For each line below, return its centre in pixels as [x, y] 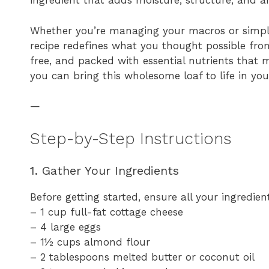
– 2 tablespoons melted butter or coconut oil [142, 257]
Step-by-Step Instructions [131, 138]
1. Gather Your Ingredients [104, 171]
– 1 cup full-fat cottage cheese [107, 212]
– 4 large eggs [65, 227]
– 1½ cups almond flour [90, 242]
